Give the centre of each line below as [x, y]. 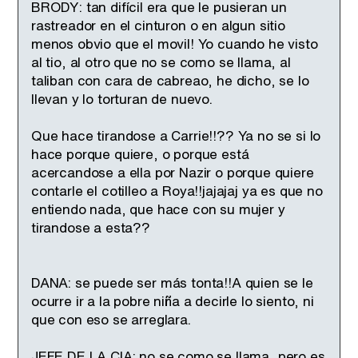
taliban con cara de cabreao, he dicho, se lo [170, 80]
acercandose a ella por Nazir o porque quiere [173, 172]
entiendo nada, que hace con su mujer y [158, 209]
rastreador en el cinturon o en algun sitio [158, 25]
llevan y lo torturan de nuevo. [122, 99]
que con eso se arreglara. [111, 319]
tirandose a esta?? [91, 227]
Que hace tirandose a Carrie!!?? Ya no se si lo [176, 135]
